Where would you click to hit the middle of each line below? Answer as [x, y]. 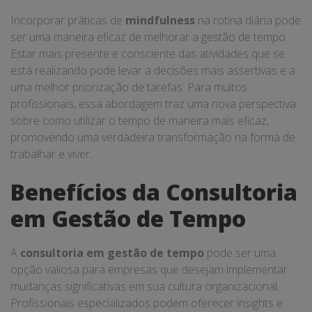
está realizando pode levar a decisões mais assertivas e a [153, 70]
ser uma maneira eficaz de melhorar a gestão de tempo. [149, 37]
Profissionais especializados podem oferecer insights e [147, 303]
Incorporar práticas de [68, 20]
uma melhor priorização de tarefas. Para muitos [129, 87]
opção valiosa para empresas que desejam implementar [149, 270]
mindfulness [160, 20]
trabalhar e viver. [51, 154]
